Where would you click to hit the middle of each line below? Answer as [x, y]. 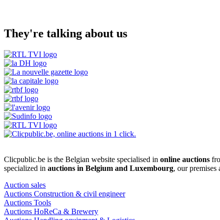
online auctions [185, 159]
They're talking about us [66, 33]
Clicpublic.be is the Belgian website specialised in [82, 159]
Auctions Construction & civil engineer [65, 193]
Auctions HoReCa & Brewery [51, 211]
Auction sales [25, 185]
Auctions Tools [27, 202]
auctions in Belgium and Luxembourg [110, 168]
